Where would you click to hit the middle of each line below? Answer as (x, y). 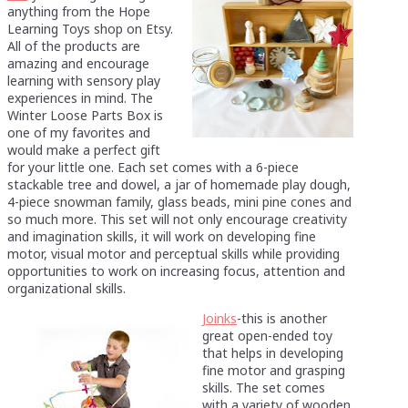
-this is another (282, 318)
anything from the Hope (79, 11)
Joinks (219, 318)
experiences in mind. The (80, 97)
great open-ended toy (267, 335)
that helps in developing (273, 352)
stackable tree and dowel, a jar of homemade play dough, (179, 184)
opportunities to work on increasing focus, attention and (176, 270)
